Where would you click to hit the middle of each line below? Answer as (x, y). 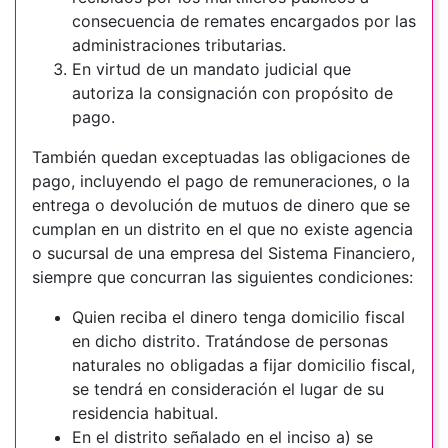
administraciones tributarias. (179, 45)
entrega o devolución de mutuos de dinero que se (221, 205)
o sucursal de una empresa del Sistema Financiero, (223, 253)
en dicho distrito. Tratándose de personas (230, 341)
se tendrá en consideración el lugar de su (228, 389)
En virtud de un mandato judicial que (211, 69)
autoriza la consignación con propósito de (232, 93)
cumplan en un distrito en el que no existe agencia (222, 229)
